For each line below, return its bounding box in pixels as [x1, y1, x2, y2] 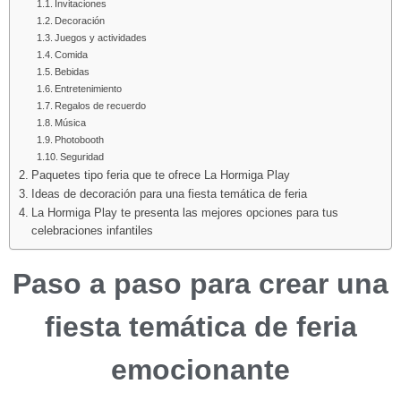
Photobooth [55, 133, 105, 145]
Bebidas [55, 65, 90, 77]
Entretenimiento [55, 82, 123, 94]
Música [55, 116, 87, 128]
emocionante [111, 353, 290, 386]
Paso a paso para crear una [13, 267, 388, 300]
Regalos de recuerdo [55, 99, 147, 111]
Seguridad [60, 150, 105, 162]
